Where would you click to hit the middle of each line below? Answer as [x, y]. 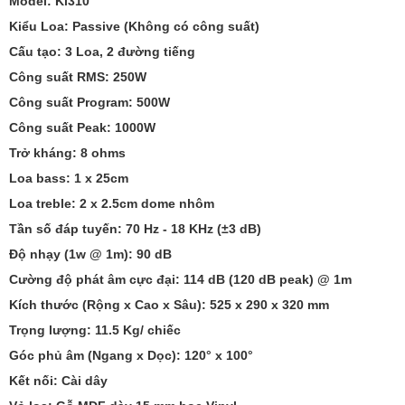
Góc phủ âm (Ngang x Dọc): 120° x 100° [131, 356]
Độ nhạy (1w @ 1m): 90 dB [90, 254]
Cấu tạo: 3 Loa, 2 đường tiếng [102, 52]
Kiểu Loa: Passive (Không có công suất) [134, 27]
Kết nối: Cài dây [58, 381]
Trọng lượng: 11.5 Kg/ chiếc [95, 330]
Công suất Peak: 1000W [82, 128]
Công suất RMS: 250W [78, 77]
